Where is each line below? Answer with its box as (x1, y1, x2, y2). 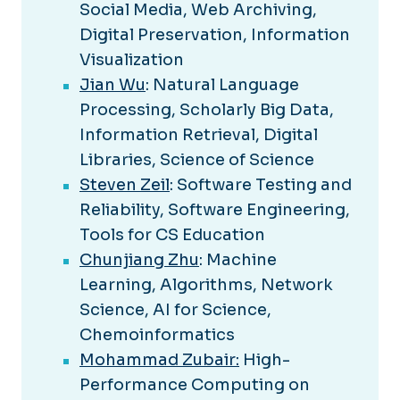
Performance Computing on (79, 375, 310, 396)
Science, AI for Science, (79, 300, 271, 321)
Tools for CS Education (79, 225, 265, 246)
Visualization (79, 50, 184, 71)
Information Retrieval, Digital (79, 125, 318, 146)
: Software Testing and (170, 175, 352, 196)
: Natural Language (146, 75, 299, 96)
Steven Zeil (79, 175, 170, 196)
